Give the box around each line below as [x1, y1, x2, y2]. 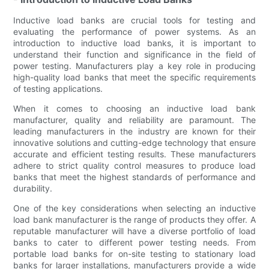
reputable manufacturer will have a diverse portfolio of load [13, 226, 256, 237]
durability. [13, 183, 53, 194]
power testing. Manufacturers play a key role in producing [13, 61, 256, 71]
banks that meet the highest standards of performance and [13, 172, 256, 183]
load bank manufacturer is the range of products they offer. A [13, 214, 256, 225]
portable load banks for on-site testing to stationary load [13, 249, 256, 259]
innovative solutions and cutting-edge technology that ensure [13, 138, 256, 148]
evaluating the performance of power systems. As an [13, 26, 256, 37]
